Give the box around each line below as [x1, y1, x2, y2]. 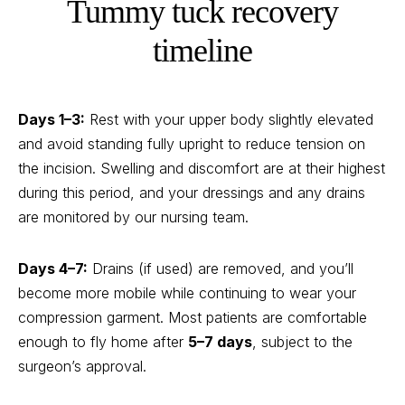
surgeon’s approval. [18, 357, 146, 375]
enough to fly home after [18, 333, 188, 351]
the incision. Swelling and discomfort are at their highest [18, 159, 385, 177]
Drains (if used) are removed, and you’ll [88, 259, 353, 278]
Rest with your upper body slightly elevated [85, 110, 373, 128]
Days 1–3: [18, 110, 85, 128]
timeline [153, 33, 252, 69]
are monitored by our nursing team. [18, 208, 249, 226]
